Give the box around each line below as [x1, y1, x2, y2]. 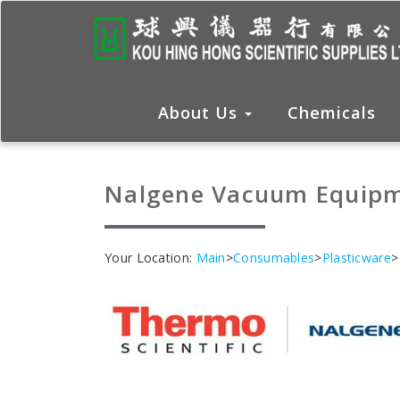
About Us [158, 102, 243, 123]
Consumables [233, 249, 315, 266]
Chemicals [287, 102, 376, 123]
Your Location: [104, 249, 196, 266]
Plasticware [321, 249, 391, 266]
